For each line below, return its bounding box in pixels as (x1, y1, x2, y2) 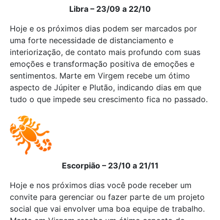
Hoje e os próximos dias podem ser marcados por (10, 24, 197, 33)
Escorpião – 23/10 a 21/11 (61, 161, 159, 170)
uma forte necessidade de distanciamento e (10, 35, 173, 45)
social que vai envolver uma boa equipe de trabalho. (10, 204, 205, 214)
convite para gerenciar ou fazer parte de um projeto (10, 192, 205, 202)
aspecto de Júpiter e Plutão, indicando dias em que (10, 82, 201, 92)
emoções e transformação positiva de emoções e (10, 59, 194, 69)
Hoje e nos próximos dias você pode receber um (10, 180, 192, 190)
